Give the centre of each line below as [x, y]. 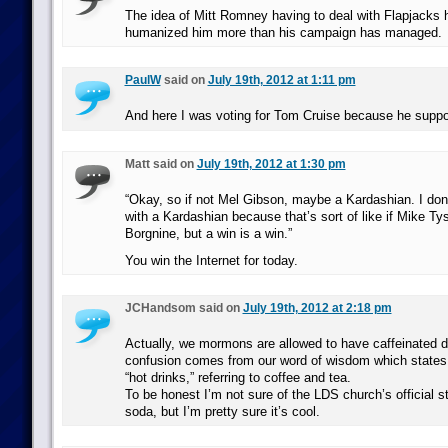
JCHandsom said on [183, 308]
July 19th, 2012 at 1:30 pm [271, 164]
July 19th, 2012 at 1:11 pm [281, 80]
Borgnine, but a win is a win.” [208, 233]
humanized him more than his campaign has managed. [283, 32]
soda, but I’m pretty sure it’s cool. [222, 411]
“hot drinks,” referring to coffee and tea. [237, 377]
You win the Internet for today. [211, 260]
